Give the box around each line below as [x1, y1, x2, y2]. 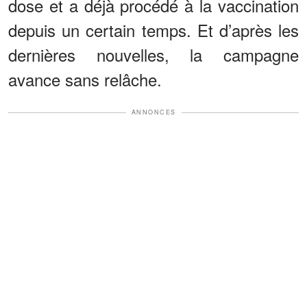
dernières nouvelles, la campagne [8, 42, 299, 67]
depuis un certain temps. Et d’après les [8, 18, 299, 42]
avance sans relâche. [8, 67, 162, 92]
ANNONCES [131, 108, 176, 117]
